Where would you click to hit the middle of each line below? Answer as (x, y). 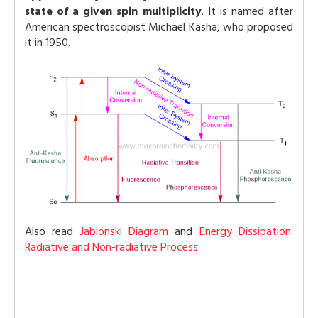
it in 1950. (48, 43)
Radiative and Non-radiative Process (111, 247)
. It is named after (247, 11)
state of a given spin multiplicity (113, 11)
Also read (53, 231)
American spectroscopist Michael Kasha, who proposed (159, 27)
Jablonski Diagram (124, 231)
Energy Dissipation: (246, 231)
